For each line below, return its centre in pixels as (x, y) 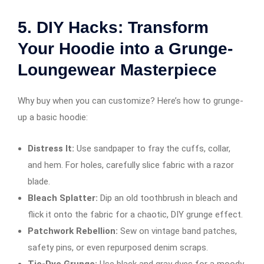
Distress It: (51, 148)
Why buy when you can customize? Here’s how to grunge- (131, 100)
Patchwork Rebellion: (73, 231)
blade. (39, 181)
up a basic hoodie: (53, 117)
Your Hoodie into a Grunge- (125, 48)
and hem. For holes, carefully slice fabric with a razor (131, 165)
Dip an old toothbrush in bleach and (168, 198)
